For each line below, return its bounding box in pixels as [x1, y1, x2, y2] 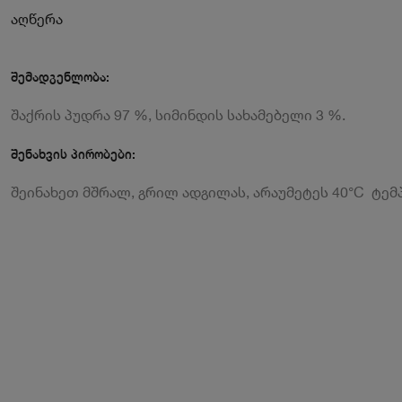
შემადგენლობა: [11, 69, 109, 84]
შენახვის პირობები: [11, 146, 135, 162]
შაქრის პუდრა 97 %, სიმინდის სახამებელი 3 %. [11, 107, 345, 123]
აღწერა [11, 11, 63, 27]
